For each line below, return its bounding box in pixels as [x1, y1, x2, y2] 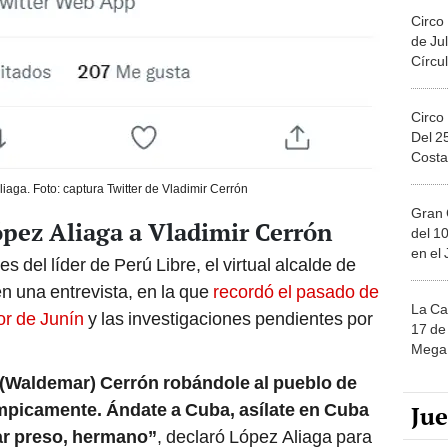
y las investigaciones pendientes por [88, 304, 373, 326]
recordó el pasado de [209, 277, 379, 299]
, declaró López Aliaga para [157, 422, 372, 444]
